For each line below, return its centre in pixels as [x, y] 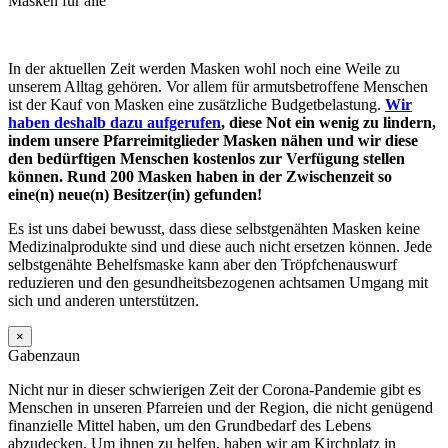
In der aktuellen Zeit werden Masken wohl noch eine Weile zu [204, 68]
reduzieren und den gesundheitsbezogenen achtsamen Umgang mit [218, 282]
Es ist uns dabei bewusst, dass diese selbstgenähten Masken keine [214, 228]
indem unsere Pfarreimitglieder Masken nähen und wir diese [213, 140]
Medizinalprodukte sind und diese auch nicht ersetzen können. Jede [220, 246]
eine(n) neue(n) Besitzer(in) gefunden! [135, 194]
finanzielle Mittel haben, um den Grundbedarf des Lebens [189, 425]
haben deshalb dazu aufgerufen [114, 122]
